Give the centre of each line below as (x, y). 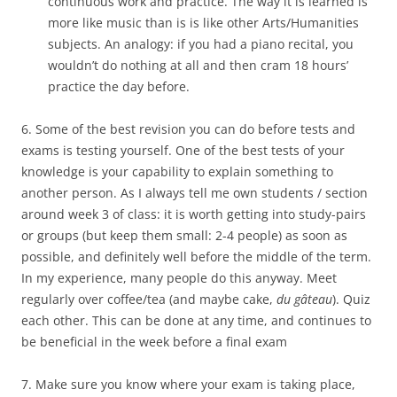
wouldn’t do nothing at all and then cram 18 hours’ (198, 66)
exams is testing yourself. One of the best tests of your (183, 151)
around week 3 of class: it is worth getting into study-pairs (194, 214)
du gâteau (304, 300)
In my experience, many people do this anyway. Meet (179, 278)
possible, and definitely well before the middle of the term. (196, 257)
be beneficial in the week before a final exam (154, 342)
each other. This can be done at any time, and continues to (196, 321)
